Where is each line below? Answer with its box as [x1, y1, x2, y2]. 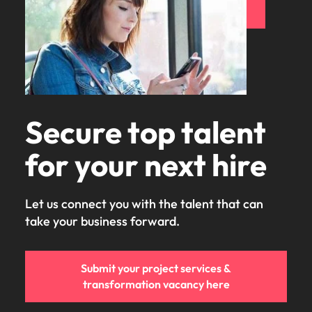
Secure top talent [25, 112, 266, 151]
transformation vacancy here [82, 276, 230, 291]
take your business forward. [25, 212, 182, 229]
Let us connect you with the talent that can [25, 195, 263, 212]
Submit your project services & [81, 260, 231, 275]
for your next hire [25, 145, 267, 184]
